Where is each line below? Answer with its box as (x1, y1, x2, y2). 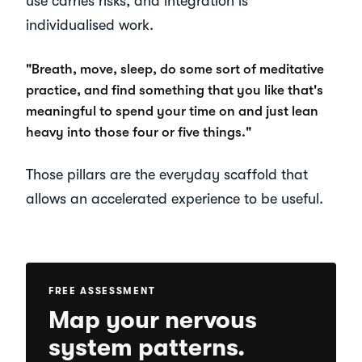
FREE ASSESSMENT (48, 285, 156, 297)
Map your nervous (48, 306, 257, 335)
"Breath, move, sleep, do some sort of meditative (26, 61, 324, 78)
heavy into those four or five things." (26, 124, 251, 141)
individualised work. (26, 17, 154, 34)
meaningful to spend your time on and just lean (26, 103, 318, 120)
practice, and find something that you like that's (26, 82, 323, 99)
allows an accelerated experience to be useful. (26, 191, 323, 208)
